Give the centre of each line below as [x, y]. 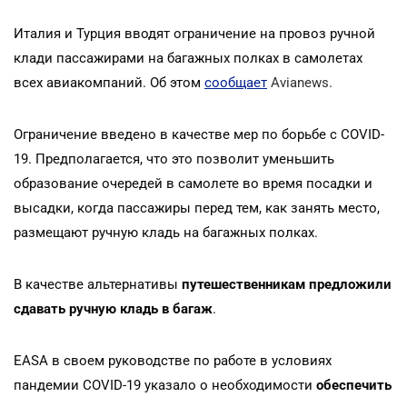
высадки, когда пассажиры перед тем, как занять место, [197, 208]
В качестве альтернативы [98, 284]
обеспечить [354, 385]
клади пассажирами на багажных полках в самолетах [188, 58]
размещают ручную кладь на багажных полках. [166, 232]
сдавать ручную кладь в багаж [113, 308]
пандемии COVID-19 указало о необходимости [165, 385]
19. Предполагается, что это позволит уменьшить [174, 159]
